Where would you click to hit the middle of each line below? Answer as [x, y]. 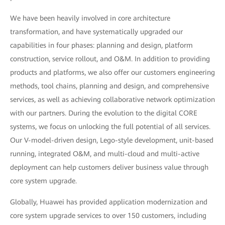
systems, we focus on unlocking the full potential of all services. [110, 127]
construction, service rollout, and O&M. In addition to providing [110, 59]
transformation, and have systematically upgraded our [96, 32]
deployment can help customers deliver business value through [109, 167]
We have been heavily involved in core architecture [90, 18]
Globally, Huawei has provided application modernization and [109, 202]
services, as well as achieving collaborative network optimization [113, 100]
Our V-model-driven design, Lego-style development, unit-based [112, 140]
